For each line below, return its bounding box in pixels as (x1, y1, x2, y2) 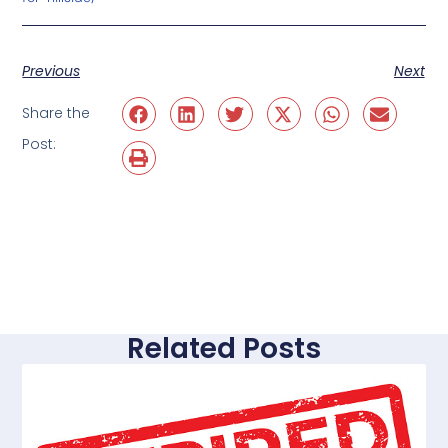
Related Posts (127, 329, 321, 369)
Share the (22, 103, 91, 124)
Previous (22, 60, 81, 81)
